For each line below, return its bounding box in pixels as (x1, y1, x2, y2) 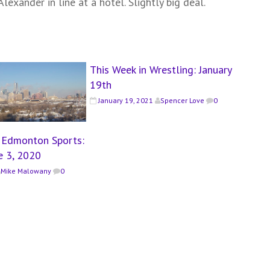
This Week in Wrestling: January (89, 62, 231, 77)
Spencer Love (160, 95, 204, 105)
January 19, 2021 (98, 95, 153, 105)
